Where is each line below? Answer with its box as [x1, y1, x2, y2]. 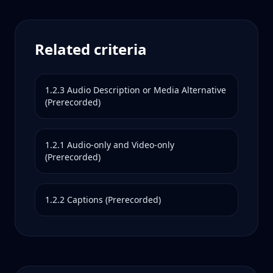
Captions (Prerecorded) [67, 194, 161, 205]
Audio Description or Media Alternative [67, 84, 226, 96]
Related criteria [35, 39, 147, 59]
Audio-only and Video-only [67, 139, 174, 151]
